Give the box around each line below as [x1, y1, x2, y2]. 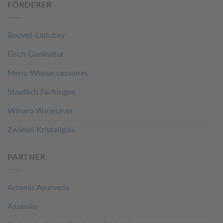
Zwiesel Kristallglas [7, 126, 75, 134]
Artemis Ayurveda [7, 183, 69, 192]
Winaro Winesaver [7, 107, 73, 115]
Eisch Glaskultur [7, 50, 64, 59]
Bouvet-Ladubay [7, 31, 65, 40]
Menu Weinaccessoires [7, 69, 88, 78]
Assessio [7, 202, 37, 211]
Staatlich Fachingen [7, 88, 76, 97]
